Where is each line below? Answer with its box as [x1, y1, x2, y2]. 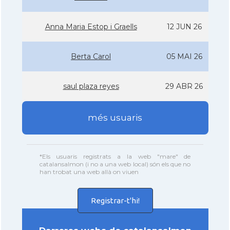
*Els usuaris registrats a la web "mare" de [39, 152, 191, 160]
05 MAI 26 [166, 52, 202, 61]
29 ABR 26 [165, 82, 203, 91]
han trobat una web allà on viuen [39, 167, 139, 176]
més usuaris [88, 112, 142, 123]
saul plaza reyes [63, 82, 119, 91]
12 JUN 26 [166, 22, 202, 31]
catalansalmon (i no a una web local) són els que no [39, 160, 191, 168]
